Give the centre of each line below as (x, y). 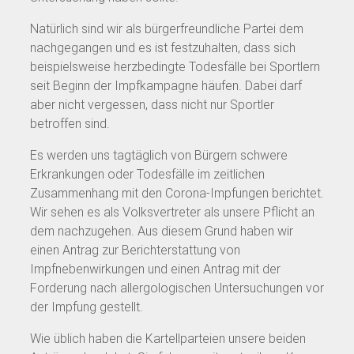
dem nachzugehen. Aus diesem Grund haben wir (162, 231)
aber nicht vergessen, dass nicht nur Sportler (152, 104)
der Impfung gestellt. (87, 307)
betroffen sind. (70, 123)
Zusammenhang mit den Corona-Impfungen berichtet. (177, 193)
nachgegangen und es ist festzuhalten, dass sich (163, 47)
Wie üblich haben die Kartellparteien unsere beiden (168, 338)
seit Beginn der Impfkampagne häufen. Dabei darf (166, 85)
